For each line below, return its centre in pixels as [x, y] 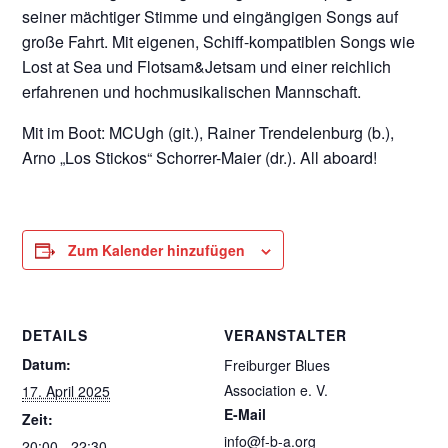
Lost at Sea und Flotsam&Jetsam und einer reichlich [207, 66]
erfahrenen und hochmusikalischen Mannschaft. [192, 91]
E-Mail [245, 414]
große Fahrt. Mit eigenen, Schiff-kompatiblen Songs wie [219, 41]
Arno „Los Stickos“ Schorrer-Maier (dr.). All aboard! [200, 157]
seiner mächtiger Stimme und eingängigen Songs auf [210, 16]
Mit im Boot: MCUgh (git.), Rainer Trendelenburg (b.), [208, 132]
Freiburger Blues [277, 365]
